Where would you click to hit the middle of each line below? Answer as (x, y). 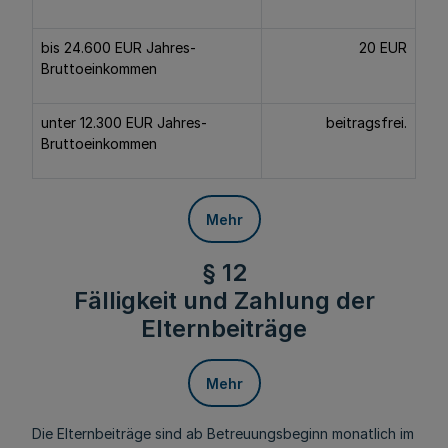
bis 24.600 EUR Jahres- (118, 47)
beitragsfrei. (366, 122)
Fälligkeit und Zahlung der (224, 300)
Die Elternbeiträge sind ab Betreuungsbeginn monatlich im (223, 433)
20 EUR (383, 47)
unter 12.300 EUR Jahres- (124, 122)
